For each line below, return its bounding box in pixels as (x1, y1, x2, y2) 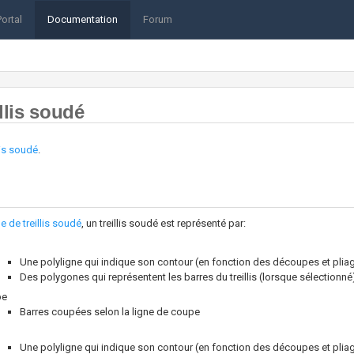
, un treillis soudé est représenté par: (81, 217, 246, 229)
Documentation (47, 13, 118, 25)
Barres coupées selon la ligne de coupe (20, 306, 200, 318)
